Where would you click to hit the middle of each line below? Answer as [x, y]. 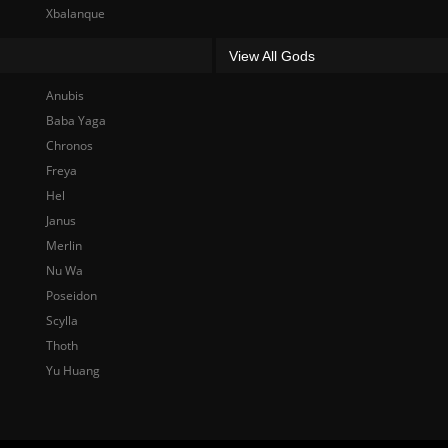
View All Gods [272, 55]
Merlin [63, 245]
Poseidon [71, 295]
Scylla [61, 320]
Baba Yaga [75, 120]
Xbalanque [75, 13]
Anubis [64, 95]
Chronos [69, 145]
